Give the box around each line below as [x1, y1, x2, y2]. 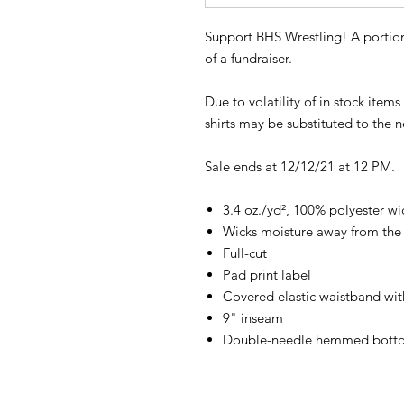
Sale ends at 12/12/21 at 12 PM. [205, 157, 395, 175]
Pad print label [223, 265, 311, 283]
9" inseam [223, 308, 283, 326]
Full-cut [223, 243, 267, 262]
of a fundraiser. [205, 49, 292, 67]
